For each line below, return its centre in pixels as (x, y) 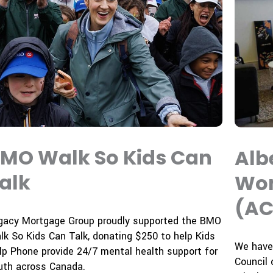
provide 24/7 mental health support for (128, 252)
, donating (111, 236)
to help (176, 236)
